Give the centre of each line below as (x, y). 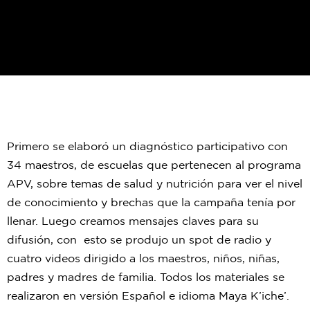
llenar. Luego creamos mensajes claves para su (133, 221)
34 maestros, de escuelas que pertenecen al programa (154, 165)
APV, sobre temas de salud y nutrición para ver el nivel (155, 184)
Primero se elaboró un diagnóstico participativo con (147, 147)
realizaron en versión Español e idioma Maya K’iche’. (150, 296)
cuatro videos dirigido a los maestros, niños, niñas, (143, 259)
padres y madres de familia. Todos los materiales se (146, 277)
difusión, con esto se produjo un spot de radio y (139, 240)
